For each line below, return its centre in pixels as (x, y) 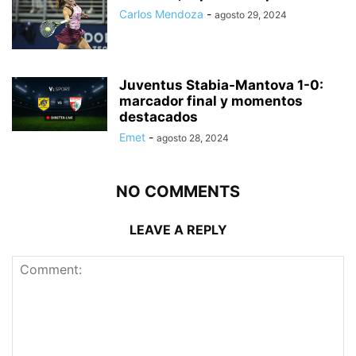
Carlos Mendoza (161, 14)
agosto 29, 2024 (251, 14)
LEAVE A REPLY (178, 229)
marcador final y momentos (211, 101)
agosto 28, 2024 (193, 137)
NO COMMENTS (178, 191)
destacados (159, 116)
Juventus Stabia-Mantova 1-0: (221, 85)
